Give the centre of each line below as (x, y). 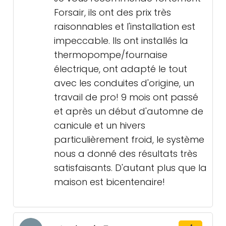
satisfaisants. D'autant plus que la (130, 168)
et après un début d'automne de (129, 111)
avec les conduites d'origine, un (124, 83)
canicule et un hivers (100, 126)
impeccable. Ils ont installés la (121, 41)
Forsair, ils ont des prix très (112, 13)
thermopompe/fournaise (111, 55)
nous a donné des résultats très (126, 154)
